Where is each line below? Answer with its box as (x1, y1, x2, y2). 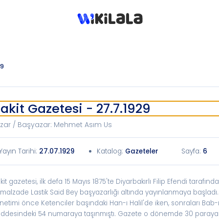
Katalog (97, 146, 122, 156)
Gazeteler (125, 146, 159, 156)
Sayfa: (181, 146, 203, 156)
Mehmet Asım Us (53, 120, 112, 130)
